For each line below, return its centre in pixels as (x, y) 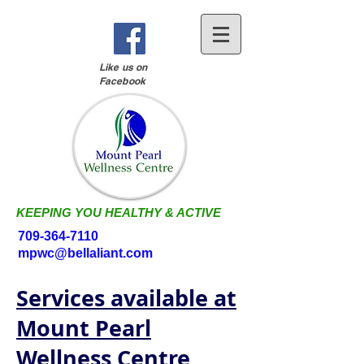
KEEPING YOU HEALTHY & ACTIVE (119, 212)
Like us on (123, 67)
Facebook (122, 81)
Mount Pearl (84, 328)
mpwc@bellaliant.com (85, 253)
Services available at (126, 298)
